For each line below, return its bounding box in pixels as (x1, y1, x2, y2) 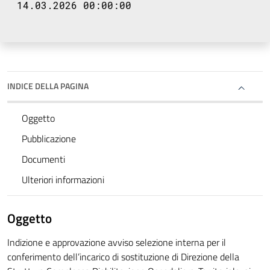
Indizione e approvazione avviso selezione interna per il (7, 235, 226, 250)
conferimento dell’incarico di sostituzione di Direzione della (7, 250, 239, 265)
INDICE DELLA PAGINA (7, 80, 89, 93)
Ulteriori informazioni (22, 172, 104, 187)
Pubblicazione (22, 131, 76, 146)
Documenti (22, 152, 65, 167)
